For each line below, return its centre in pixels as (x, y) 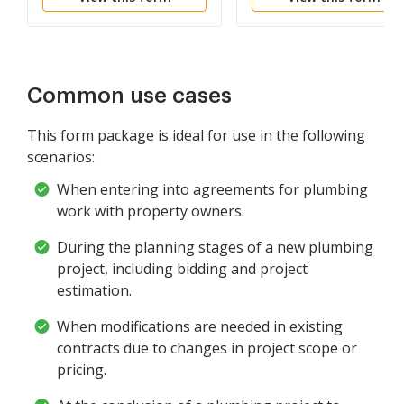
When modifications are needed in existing (200, 326)
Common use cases (129, 96)
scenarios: (61, 157)
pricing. (82, 370)
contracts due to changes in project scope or (207, 348)
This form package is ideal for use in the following (196, 135)
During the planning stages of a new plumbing (215, 247)
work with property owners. (151, 211)
